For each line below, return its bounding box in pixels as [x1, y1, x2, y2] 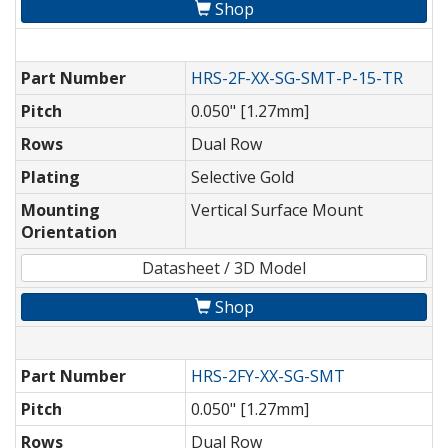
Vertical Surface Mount [191, 199, 363, 222]
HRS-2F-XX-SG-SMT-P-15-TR [191, 67, 403, 90]
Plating [21, 166, 80, 189]
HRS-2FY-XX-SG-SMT [191, 365, 345, 388]
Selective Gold [191, 166, 294, 189]
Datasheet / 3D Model [142, 257, 306, 280]
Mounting [21, 199, 100, 222]
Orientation [21, 221, 117, 244]
